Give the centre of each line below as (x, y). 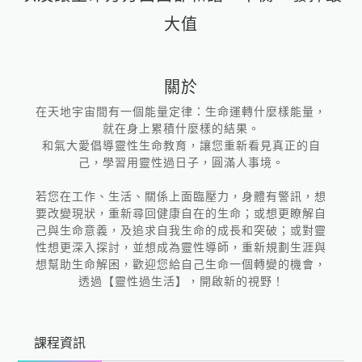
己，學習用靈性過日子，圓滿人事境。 (181, 162)
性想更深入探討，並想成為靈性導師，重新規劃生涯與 (181, 247)
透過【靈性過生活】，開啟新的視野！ (181, 281)
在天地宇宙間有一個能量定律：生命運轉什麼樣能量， (181, 112)
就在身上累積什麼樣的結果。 (181, 128)
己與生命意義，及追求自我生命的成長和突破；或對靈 (181, 230)
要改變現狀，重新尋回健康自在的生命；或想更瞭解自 (181, 213)
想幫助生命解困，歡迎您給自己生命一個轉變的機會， (181, 264)
